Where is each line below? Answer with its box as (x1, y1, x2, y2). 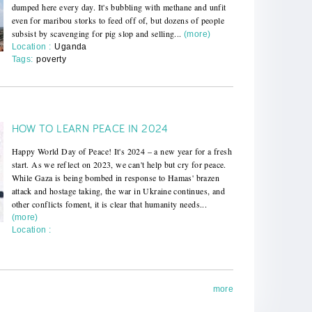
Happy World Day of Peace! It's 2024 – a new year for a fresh (11, 145, 232, 157)
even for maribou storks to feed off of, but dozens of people (11, 14, 224, 26)
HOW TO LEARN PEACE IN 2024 (11, 120, 169, 135)
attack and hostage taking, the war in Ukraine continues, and (11, 185, 225, 196)
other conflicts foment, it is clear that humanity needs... (11, 198, 208, 210)
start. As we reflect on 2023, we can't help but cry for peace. (11, 158, 226, 170)
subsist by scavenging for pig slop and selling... (11, 27, 182, 39)
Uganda (54, 41, 87, 52)
